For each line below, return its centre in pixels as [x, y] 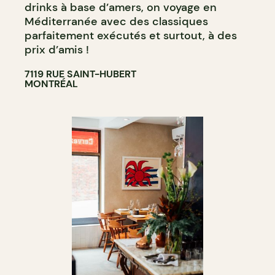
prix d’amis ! [57, 50]
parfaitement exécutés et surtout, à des [131, 36]
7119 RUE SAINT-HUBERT [80, 74]
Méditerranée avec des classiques [116, 21]
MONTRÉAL [51, 84]
